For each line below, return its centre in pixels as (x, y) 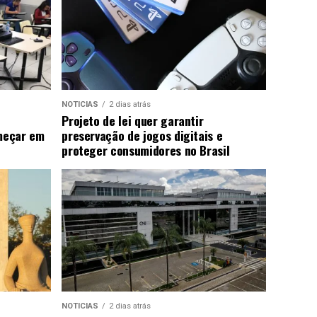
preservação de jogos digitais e (142, 135)
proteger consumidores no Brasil (146, 150)
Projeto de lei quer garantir (133, 120)
